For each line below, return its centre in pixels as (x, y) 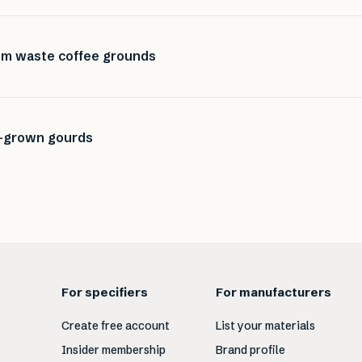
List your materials (265, 326)
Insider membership (114, 350)
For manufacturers (273, 293)
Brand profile (250, 350)
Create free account (116, 326)
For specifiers (105, 293)
